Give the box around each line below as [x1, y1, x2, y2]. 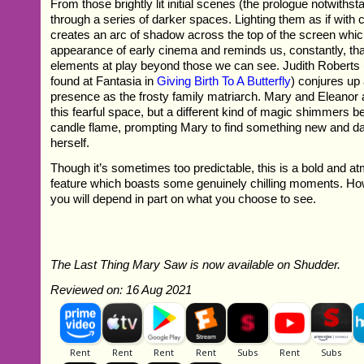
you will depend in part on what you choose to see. [50, 191, 317, 206]
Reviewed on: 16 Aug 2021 [50, 282, 193, 297]
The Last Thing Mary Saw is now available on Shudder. [50, 257, 341, 271]
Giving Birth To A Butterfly [157, 73, 292, 88]
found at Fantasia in [50, 73, 158, 88]
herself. [50, 135, 90, 149]
